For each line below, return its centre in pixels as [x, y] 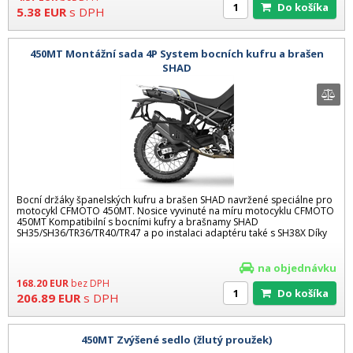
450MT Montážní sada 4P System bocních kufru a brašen [176, 53]
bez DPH [90, 284]
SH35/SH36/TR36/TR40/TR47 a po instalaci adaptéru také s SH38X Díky [172, 233]
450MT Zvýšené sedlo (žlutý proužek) [176, 339]
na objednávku [297, 268]
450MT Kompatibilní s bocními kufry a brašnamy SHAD [137, 222]
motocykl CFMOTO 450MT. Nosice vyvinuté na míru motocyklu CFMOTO [175, 211]
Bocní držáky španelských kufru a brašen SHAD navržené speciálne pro [175, 200]
